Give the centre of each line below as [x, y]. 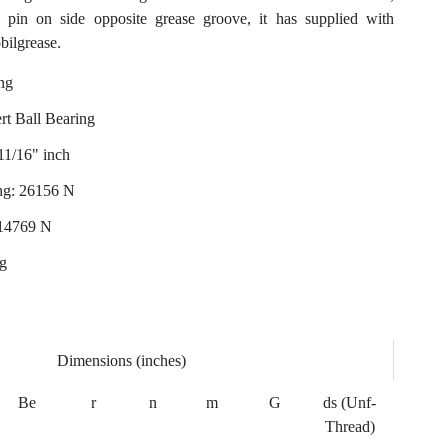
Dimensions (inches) [121, 360]
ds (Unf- [349, 402]
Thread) [349, 426]
